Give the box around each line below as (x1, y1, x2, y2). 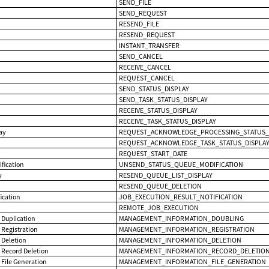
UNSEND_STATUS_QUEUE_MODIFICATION (119, 159, 244, 169)
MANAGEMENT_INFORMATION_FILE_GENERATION (119, 256, 267, 266)
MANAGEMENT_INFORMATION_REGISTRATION (119, 224, 255, 234)
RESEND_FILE (119, 19, 160, 28)
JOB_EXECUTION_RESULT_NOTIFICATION (119, 192, 243, 201)
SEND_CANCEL (119, 51, 163, 61)
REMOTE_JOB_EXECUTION (119, 202, 199, 212)
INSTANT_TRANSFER (119, 40, 180, 50)
